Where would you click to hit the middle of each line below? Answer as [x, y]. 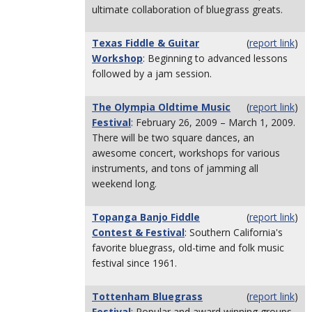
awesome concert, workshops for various [186, 153]
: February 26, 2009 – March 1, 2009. [213, 122]
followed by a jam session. [152, 73]
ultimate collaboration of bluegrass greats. [187, 9]
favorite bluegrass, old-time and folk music [188, 248]
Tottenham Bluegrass [147, 296]
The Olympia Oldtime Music [161, 107]
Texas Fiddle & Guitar [146, 43]
